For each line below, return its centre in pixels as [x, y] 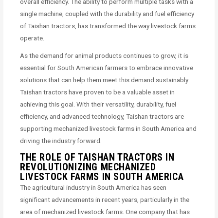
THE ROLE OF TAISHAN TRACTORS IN [97, 157]
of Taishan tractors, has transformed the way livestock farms [108, 26]
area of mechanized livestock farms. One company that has [105, 211]
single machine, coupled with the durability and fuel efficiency [107, 14]
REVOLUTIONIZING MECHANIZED [88, 167]
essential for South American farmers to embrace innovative [107, 67]
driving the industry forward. [61, 140]
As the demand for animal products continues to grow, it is [104, 55]
